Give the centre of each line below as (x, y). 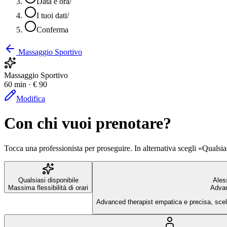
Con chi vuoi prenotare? (88, 123)
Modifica (31, 99)
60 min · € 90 (26, 84)
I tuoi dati (52, 15)
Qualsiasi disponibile (48, 180)
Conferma (52, 30)
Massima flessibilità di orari (48, 187)
